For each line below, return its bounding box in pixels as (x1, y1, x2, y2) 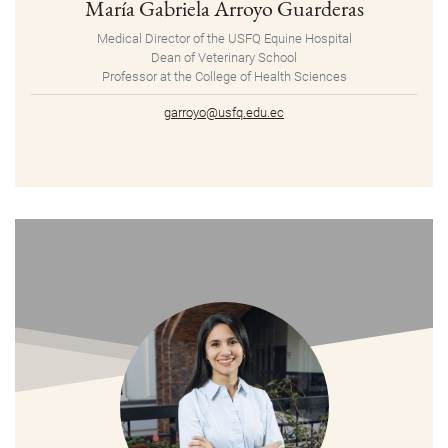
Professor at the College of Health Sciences (101, 69, 347, 85)
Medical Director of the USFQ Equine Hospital (96, 31, 352, 47)
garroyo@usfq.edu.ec (164, 105, 284, 121)
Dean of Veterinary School (151, 50, 297, 66)
